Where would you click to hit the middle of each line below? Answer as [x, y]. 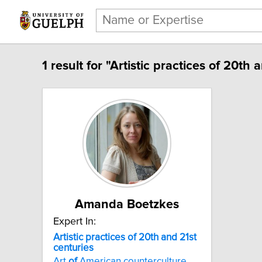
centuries [73, 248]
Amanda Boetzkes [127, 204]
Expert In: [75, 221]
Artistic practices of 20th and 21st [125, 237]
